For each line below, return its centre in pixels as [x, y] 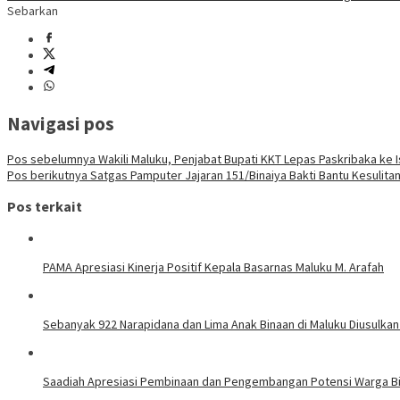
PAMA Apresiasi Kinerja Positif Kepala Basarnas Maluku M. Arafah [213, 267]
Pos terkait [45, 207]
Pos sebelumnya [51, 159]
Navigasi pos [61, 123]
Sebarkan [33, 11]
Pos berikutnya [47, 175]
